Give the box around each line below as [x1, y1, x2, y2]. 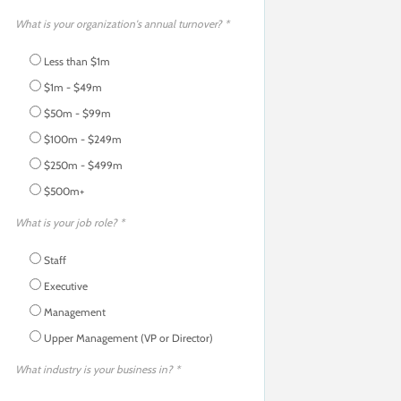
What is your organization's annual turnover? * [15, 17, 229, 30]
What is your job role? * [15, 216, 124, 229]
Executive [44, 279, 88, 293]
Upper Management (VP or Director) [44, 331, 213, 345]
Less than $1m [44, 55, 110, 68]
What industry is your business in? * [15, 363, 180, 376]
